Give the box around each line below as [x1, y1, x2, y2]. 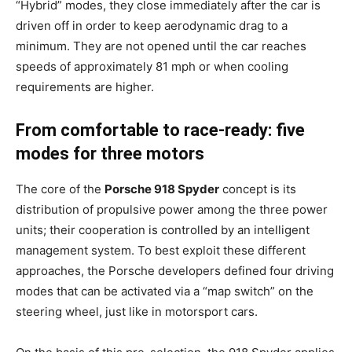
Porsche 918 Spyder [104, 181, 219, 196]
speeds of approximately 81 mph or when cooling [16, 59, 288, 74]
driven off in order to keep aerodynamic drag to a [16, 18, 288, 33]
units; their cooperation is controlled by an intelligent [16, 222, 310, 237]
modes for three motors [16, 144, 204, 163]
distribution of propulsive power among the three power [16, 202, 328, 217]
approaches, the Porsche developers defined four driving [16, 263, 334, 278]
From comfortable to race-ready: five [16, 120, 305, 140]
